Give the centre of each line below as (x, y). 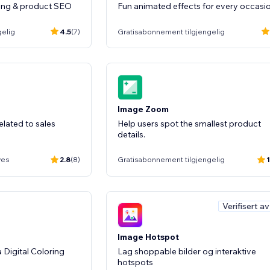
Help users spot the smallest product (189, 123)
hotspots (135, 262)
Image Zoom (143, 109)
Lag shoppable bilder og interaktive (187, 251)
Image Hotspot (148, 237)
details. (131, 134)
